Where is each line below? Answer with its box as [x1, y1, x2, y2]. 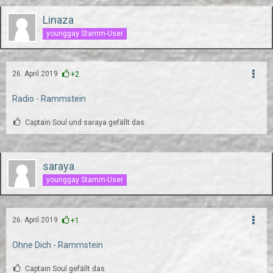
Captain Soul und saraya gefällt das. [25, 118, 146, 127]
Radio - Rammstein [12, 94, 86, 104]
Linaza [43, 13, 74, 26]
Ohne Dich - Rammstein [12, 240, 103, 250]
